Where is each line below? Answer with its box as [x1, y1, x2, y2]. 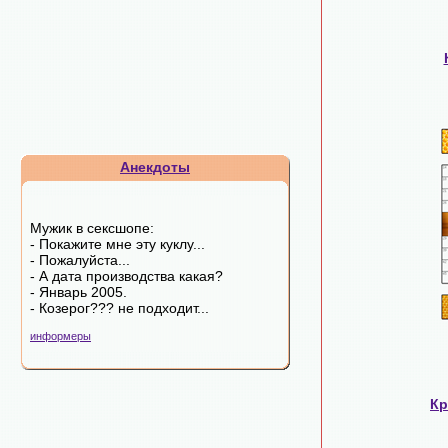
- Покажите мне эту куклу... [30, 236, 205, 252]
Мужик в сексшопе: [30, 220, 154, 236]
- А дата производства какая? [30, 268, 223, 284]
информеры [30, 330, 91, 342]
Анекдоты [120, 159, 190, 175]
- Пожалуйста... [30, 252, 130, 268]
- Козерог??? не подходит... [30, 300, 209, 316]
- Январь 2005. [30, 284, 127, 300]
